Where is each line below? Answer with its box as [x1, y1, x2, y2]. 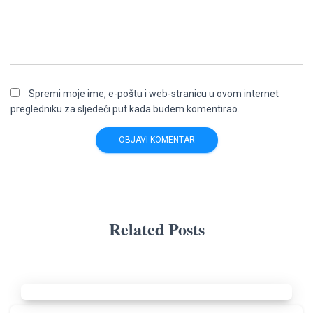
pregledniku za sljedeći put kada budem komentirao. [10, 103, 240, 115]
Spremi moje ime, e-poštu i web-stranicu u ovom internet [29, 88, 279, 100]
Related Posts [108, 217, 205, 242]
